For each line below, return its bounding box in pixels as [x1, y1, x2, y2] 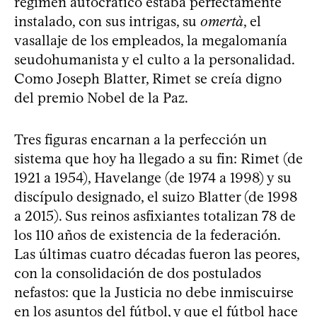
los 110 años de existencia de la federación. [14, 226, 280, 243]
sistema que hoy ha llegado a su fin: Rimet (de [14, 149, 303, 167]
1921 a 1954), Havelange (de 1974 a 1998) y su [14, 168, 292, 186]
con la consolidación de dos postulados [14, 264, 261, 282]
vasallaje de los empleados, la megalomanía [14, 31, 287, 49]
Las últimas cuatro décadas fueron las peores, [14, 245, 299, 263]
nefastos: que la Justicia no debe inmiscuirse [14, 283, 294, 301]
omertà [200, 12, 243, 30]
